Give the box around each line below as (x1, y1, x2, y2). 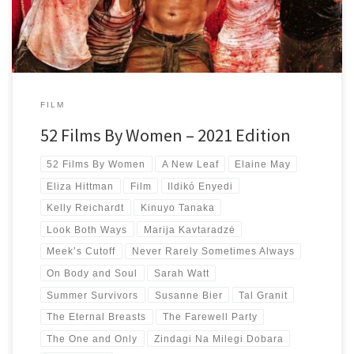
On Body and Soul (47, 268, 138, 278)
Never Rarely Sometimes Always (131, 246, 295, 257)
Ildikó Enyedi (167, 180, 233, 191)
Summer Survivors (47, 289, 139, 300)
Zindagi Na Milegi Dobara (153, 333, 284, 344)
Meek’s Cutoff (47, 246, 116, 257)
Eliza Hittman (47, 180, 115, 191)
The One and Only (47, 333, 138, 344)
